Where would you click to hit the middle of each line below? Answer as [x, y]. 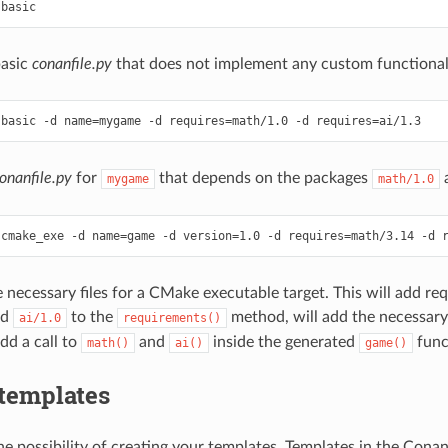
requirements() [171, 317]
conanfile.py [71, 63]
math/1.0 [405, 178]
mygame [127, 178]
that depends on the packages [263, 177]
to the [91, 316]
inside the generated [283, 341]
